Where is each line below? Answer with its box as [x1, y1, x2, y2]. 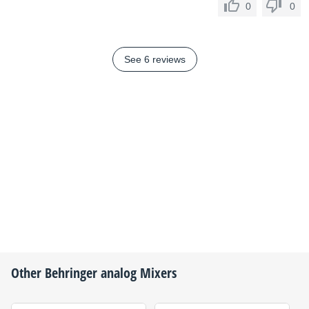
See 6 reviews [123, 54, 186, 65]
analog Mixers [97, 263, 177, 282]
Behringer [45, 263, 97, 282]
